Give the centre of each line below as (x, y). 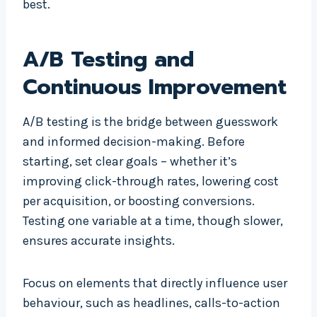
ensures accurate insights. (99, 241)
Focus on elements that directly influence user (155, 283)
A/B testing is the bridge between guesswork (150, 122)
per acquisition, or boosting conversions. (139, 201)
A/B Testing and (108, 60)
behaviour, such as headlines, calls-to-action (151, 303)
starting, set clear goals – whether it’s (130, 162)
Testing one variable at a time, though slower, (153, 221)
